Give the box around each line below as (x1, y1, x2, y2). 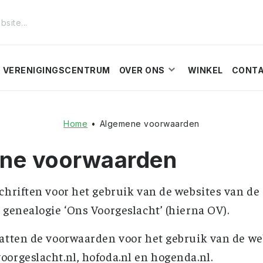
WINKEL (187, 65, 223, 75)
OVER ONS (119, 65, 165, 75)
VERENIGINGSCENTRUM (2, 65, 110, 75)
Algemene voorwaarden (99, 119, 200, 129)
